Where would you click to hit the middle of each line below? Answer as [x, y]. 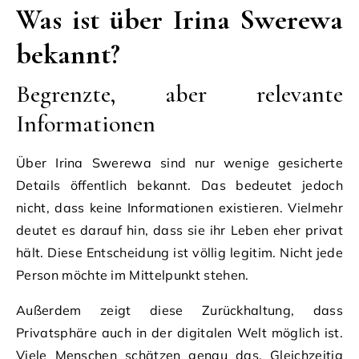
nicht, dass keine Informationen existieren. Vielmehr [179, 207]
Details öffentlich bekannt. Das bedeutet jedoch [179, 185]
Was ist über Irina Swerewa [179, 19]
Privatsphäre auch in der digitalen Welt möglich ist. [179, 332]
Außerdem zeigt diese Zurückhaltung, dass [179, 310]
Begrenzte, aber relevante [179, 94]
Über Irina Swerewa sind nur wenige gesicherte [179, 162]
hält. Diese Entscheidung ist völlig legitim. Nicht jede [179, 252]
